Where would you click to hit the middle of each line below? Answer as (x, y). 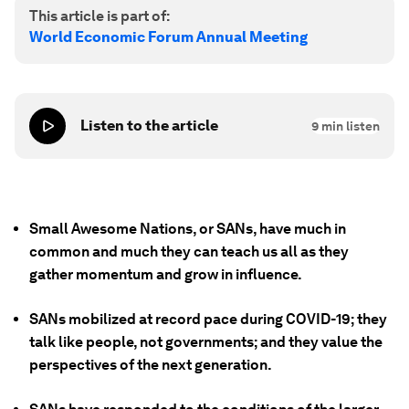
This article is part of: (100, 16)
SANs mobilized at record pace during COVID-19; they (208, 319)
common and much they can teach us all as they (189, 252)
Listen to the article (149, 126)
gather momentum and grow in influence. (166, 274)
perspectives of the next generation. (151, 365)
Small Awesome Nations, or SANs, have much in (188, 229)
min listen (349, 126)
